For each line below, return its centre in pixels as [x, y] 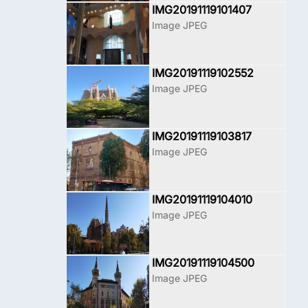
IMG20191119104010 [202, 199]
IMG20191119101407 [202, 10]
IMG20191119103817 [202, 136]
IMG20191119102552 [203, 73]
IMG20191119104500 [203, 263]
